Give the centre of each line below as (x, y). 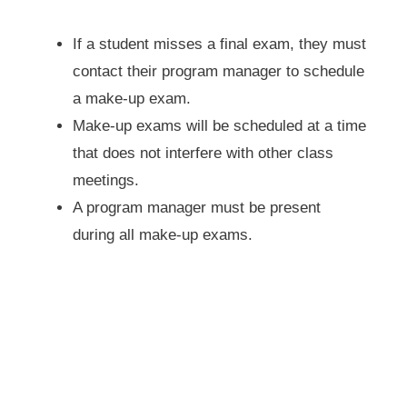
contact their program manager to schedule (218, 72)
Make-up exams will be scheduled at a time (219, 126)
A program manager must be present (196, 208)
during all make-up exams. (162, 235)
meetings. (105, 181)
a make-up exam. (131, 99)
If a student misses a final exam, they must (219, 45)
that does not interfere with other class (203, 154)
